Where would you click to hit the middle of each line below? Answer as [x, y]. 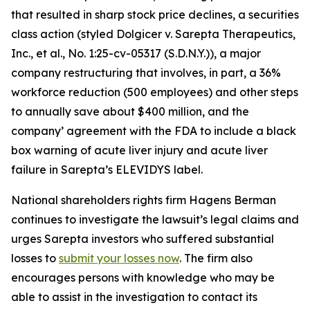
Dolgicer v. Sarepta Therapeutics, [206, 34]
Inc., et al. [37, 53]
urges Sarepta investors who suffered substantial [143, 239]
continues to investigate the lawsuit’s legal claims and [155, 219]
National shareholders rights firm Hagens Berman [144, 200]
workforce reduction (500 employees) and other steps [155, 92]
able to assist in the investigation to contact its [134, 297]
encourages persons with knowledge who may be [143, 277]
